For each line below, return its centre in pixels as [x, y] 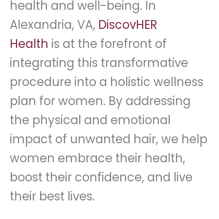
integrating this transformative [99, 63]
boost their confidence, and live [101, 177]
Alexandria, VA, [54, 24]
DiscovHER [128, 24]
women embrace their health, [98, 158]
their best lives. [52, 196]
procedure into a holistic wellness [107, 82]
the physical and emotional [90, 120]
